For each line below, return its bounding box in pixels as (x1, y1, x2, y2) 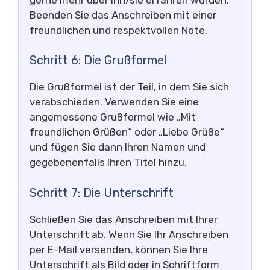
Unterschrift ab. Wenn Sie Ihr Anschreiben (30, 228, 228, 240)
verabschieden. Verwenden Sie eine (30, 96, 199, 108)
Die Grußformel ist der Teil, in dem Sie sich (30, 81, 229, 93)
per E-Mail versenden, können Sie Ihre (30, 243, 208, 256)
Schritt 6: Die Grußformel (30, 53, 166, 67)
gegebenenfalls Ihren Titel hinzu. (30, 156, 187, 168)
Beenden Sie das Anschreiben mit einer (30, 8, 216, 21)
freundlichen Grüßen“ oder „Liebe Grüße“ (30, 126, 224, 138)
